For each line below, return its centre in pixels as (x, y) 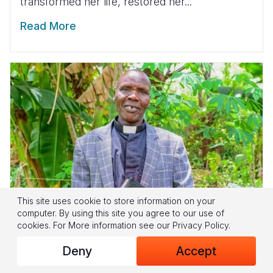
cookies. (35, 225)
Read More (48, 26)
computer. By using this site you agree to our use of (121, 213)
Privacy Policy (200, 225)
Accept (196, 251)
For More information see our (113, 225)
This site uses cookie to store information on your (116, 201)
